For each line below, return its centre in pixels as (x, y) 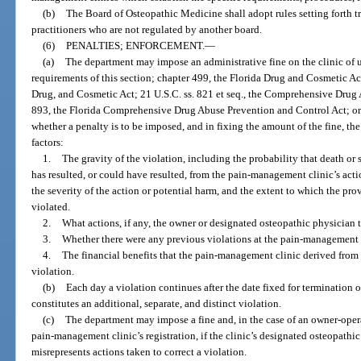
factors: (48, 142)
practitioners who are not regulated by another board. (147, 29)
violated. (51, 206)
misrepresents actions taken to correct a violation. (139, 351)
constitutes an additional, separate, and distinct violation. (157, 303)
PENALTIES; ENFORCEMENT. (135, 45)
